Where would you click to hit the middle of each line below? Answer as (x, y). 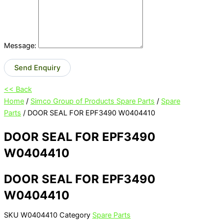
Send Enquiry (37, 68)
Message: (20, 46)
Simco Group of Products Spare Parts (93, 101)
